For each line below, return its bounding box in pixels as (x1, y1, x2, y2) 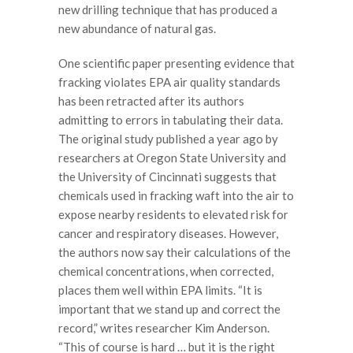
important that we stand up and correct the (58, 301, 281, 316)
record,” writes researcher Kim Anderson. (58, 320, 269, 335)
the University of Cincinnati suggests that (58, 169, 277, 184)
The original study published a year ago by (58, 131, 278, 146)
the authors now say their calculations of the (58, 244, 291, 259)
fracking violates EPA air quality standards (58, 74, 281, 89)
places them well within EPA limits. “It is (58, 282, 262, 297)
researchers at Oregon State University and (58, 150, 286, 165)
